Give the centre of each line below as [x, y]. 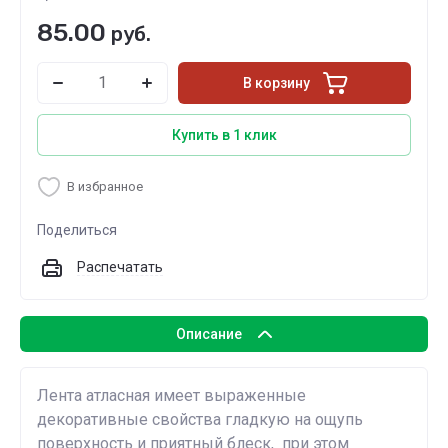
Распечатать [120, 267]
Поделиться [77, 230]
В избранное [105, 186]
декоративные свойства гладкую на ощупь [200, 419]
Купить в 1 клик [224, 135]
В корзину [277, 83]
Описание [209, 334]
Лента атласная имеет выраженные [171, 395]
